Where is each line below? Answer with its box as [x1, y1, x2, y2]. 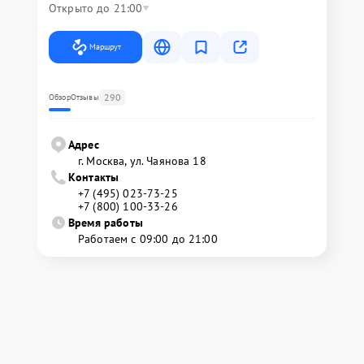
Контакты [68, 170, 119, 185]
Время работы [68, 215, 143, 231]
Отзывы [70, 92, 99, 103]
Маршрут [89, 41, 121, 53]
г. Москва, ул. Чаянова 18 [78, 154, 206, 169]
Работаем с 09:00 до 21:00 [78, 232, 218, 247]
